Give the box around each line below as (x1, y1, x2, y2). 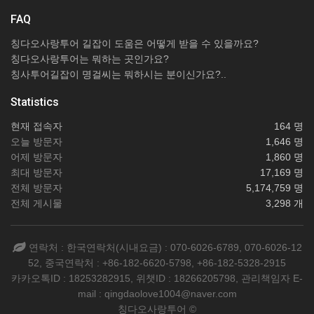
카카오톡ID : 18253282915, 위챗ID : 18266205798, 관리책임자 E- (11, 273, 303, 285)
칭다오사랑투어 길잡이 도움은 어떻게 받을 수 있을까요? (11, 38, 259, 50)
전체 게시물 (11, 198, 62, 210)
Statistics (11, 95, 59, 109)
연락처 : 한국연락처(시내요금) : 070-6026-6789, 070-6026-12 (25, 242, 302, 254)
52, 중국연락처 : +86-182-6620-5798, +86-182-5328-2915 (28, 257, 286, 269)
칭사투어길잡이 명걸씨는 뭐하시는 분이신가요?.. (11, 69, 226, 81)
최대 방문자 (11, 167, 62, 179)
